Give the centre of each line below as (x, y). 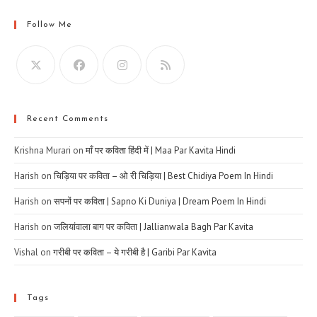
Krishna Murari (42, 151)
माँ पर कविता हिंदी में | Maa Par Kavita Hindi (161, 151)
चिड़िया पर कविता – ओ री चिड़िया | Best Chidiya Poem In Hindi (163, 176)
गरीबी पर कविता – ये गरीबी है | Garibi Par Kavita (135, 253)
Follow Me (50, 25)
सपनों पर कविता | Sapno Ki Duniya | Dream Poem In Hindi (160, 202)
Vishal (26, 253)
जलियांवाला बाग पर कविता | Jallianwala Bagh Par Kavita (154, 227)
